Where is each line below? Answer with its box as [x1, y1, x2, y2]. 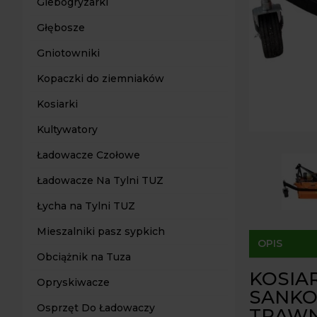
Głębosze [37, 21, 85, 34]
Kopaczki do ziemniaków [37, 72, 164, 85]
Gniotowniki [37, 47, 100, 59]
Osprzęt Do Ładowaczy [37, 301, 155, 314]
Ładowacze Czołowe [37, 149, 140, 161]
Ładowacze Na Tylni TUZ [37, 174, 163, 187]
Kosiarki [37, 98, 78, 110]
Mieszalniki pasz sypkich [37, 225, 165, 238]
